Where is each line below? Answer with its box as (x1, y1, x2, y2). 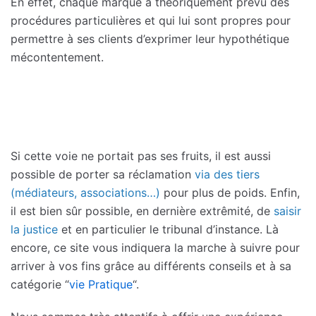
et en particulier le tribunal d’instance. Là (58, 221, 279, 236)
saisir (274, 203, 301, 218)
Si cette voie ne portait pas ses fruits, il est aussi (11, 148, 271, 163)
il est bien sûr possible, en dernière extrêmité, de (11, 203, 274, 218)
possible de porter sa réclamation (11, 166, 195, 181)
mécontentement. (11, 49, 104, 64)
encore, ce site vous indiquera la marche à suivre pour (11, 240, 300, 255)
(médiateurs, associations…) (11, 185, 160, 200)
